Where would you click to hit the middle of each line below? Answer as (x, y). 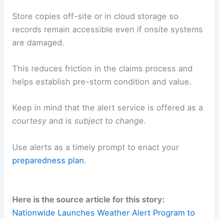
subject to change (109, 121)
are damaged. (39, 42)
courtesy (30, 121)
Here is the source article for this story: (89, 199)
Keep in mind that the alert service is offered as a (108, 108)
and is (61, 121)
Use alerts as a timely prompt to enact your (96, 147)
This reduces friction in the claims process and (103, 69)
